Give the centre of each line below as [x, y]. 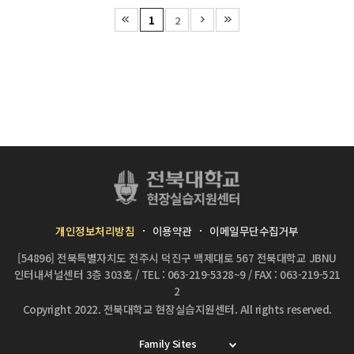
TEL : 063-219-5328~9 [193, 275]
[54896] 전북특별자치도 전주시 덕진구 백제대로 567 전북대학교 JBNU [177, 258]
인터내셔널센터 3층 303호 [73, 275]
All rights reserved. [284, 309]
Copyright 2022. [63, 309]
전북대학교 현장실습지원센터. [170, 309]
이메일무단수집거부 [254, 231]
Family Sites [168, 344]
